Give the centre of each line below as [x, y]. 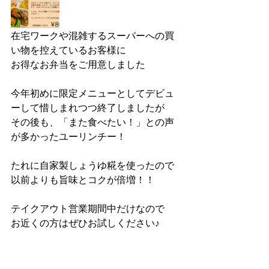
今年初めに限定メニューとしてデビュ [92, 93]
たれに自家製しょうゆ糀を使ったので [92, 165]
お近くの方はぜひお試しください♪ [85, 223]
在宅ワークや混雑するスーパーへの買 [92, 35]
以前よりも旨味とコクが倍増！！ [83, 180]
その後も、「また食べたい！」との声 [92, 122]
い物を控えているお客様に [68, 50]
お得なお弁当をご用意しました [78, 64]
